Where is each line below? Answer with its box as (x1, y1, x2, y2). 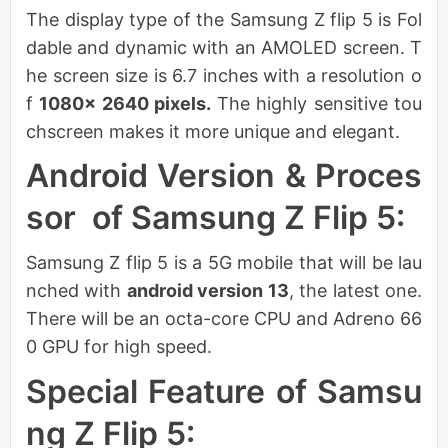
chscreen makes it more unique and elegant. (26, 120, 400, 142)
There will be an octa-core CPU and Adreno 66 (26, 308, 422, 330)
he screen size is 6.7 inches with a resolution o (26, 64, 422, 86)
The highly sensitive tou (210, 92, 423, 114)
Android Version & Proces (26, 156, 422, 196)
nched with (26, 280, 127, 302)
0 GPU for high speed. (26, 336, 212, 358)
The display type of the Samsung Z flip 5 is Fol (26, 8, 422, 30)
